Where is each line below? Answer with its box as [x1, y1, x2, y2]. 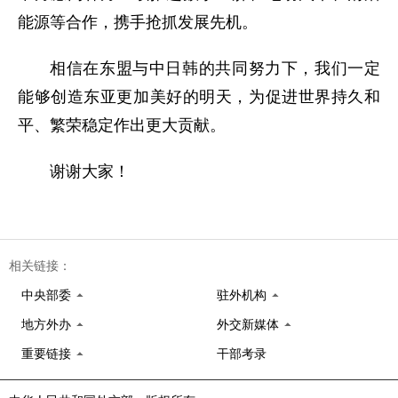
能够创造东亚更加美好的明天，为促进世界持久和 [18, 88, 380, 106]
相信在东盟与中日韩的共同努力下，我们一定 [50, 60, 380, 77]
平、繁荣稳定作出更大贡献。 [18, 116, 226, 134]
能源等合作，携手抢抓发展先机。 [18, 13, 258, 31]
